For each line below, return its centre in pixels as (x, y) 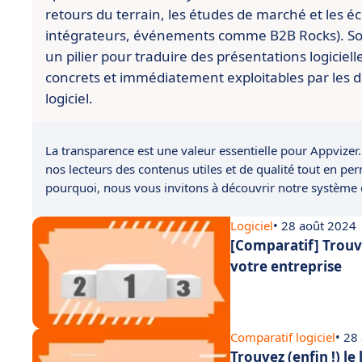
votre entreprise (286, 266)
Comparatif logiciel (283, 337)
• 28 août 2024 (315, 225)
